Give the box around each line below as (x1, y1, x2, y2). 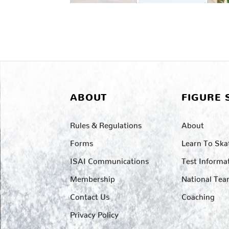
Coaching (181, 192, 215, 198)
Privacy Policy (70, 210, 119, 216)
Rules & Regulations (70, 120, 142, 126)
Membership (70, 174, 115, 180)
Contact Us (70, 192, 109, 198)
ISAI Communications (70, 156, 149, 162)
